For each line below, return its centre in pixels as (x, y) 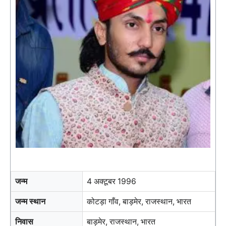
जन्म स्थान (30, 202)
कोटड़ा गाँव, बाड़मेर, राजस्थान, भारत (139, 202)
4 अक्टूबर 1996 (111, 182)
